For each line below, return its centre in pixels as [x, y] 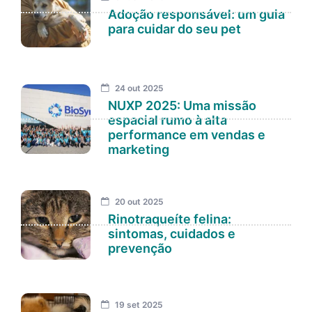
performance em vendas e [187, 135]
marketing [139, 150]
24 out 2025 [138, 88]
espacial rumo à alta [167, 120]
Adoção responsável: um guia [196, 14]
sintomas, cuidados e [172, 234]
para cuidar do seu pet [174, 29]
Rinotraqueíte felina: [170, 219]
